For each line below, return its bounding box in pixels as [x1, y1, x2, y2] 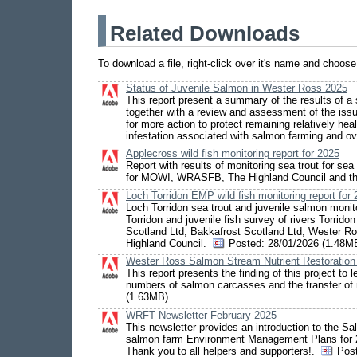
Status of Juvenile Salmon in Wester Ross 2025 [126, 81, 347, 94]
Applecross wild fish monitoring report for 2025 [126, 147, 339, 160]
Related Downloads [110, 22, 300, 46]
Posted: [229, 237, 265, 249]
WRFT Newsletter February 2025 [126, 308, 277, 321]
